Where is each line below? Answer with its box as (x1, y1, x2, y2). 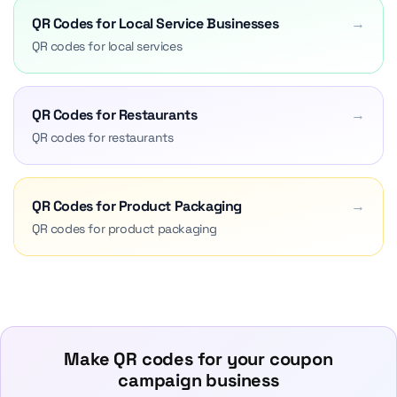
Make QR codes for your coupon (64, 347, 333, 370)
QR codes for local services (32, 38, 183, 54)
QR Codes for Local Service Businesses (32, 14, 279, 33)
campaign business (118, 369, 279, 392)
